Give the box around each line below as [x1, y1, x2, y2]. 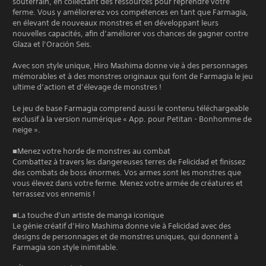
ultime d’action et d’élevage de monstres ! [12, 81, 161, 92]
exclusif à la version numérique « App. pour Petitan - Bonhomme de [12, 113, 252, 124]
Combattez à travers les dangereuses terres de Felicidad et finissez [12, 156, 245, 167]
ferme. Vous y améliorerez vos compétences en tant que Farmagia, [12, 7, 248, 17]
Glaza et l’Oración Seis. [12, 39, 92, 49]
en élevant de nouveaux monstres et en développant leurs [12, 17, 218, 28]
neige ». [12, 124, 40, 135]
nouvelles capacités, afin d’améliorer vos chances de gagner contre [12, 28, 248, 39]
